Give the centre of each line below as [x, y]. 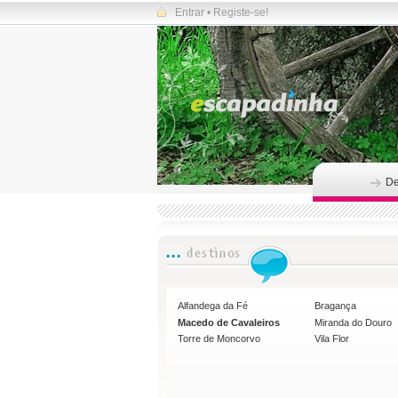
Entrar [190, 12]
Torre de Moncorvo [219, 339]
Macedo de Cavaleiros [229, 322]
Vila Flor [332, 339]
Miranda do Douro [354, 322]
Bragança [336, 306]
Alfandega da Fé [213, 306]
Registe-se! [241, 12]
